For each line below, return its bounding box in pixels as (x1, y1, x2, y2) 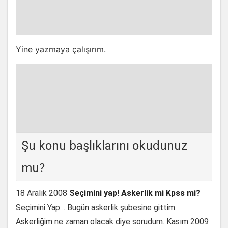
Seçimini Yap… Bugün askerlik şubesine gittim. (16, 203, 177, 212)
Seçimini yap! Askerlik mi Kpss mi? (69, 188, 201, 198)
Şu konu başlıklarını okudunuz (21, 138, 187, 153)
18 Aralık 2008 (16, 188, 67, 198)
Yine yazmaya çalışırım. (16, 44, 106, 54)
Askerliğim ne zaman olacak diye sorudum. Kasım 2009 (16, 217, 209, 226)
